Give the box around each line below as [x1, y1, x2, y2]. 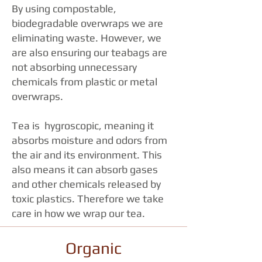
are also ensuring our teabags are [12, 46, 167, 59]
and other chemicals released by [12, 178, 161, 191]
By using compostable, [12, 2, 116, 15]
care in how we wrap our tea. [12, 207, 147, 220]
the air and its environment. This [12, 149, 162, 161]
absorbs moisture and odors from [12, 134, 167, 147]
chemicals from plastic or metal [12, 75, 157, 88]
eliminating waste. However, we [12, 32, 161, 44]
